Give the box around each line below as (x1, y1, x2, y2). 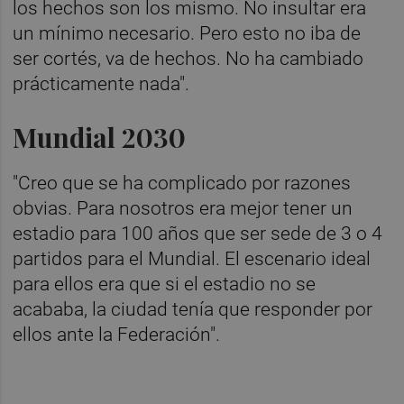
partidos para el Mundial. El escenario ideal (13, 247, 372, 270)
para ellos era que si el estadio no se (13, 272, 317, 295)
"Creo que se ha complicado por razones (13, 171, 352, 194)
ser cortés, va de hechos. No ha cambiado (13, 47, 364, 69)
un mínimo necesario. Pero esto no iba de (13, 22, 362, 44)
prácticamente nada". (13, 72, 190, 95)
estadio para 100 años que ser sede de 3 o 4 (13, 222, 383, 244)
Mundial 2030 (13, 119, 187, 155)
